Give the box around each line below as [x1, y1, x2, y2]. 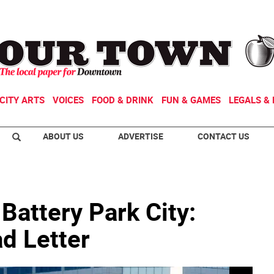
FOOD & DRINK [92, 94, 154, 106]
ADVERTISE [118, 130, 163, 142]
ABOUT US [43, 130, 84, 142]
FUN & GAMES [161, 94, 221, 106]
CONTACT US [198, 130, 250, 142]
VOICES [53, 94, 84, 106]
